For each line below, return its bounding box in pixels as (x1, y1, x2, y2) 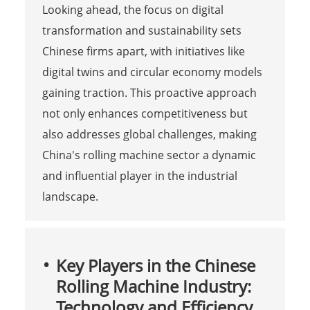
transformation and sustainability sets (42, 23, 241, 39)
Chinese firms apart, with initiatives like (42, 44, 245, 60)
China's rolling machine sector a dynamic (42, 147, 256, 163)
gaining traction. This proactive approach (42, 85, 257, 101)
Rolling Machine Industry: (55, 275, 251, 298)
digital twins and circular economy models (42, 64, 262, 80)
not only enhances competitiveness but (42, 106, 248, 122)
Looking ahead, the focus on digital (42, 2, 224, 18)
